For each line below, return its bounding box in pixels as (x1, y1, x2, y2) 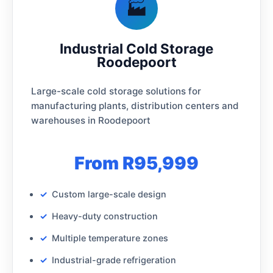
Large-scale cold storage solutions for (31, 85, 201, 97)
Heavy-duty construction (52, 210, 158, 221)
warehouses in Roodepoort (31, 114, 151, 126)
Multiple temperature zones (52, 232, 168, 243)
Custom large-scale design (52, 188, 166, 199)
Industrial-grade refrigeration (52, 254, 176, 265)
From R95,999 (74, 152, 199, 174)
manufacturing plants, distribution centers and (31, 99, 239, 112)
